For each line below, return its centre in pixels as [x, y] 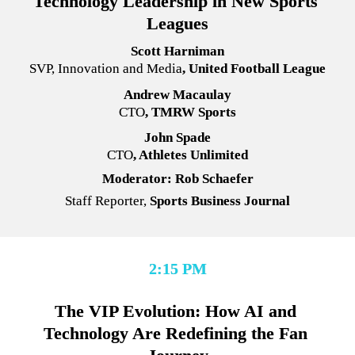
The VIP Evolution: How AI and [175, 311]
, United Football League [254, 69]
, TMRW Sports [191, 112]
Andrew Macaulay [177, 94]
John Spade [177, 137]
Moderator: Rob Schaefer [177, 179]
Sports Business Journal [218, 200]
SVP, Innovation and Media [106, 69]
